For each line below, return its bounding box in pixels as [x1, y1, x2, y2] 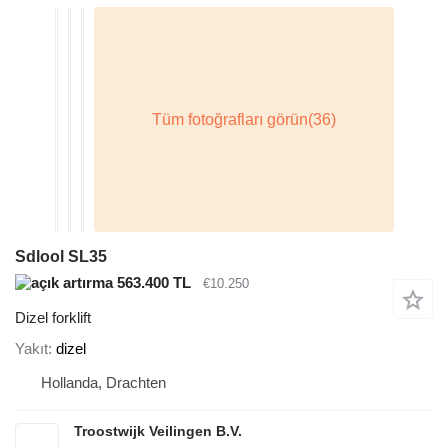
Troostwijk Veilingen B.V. [74, 423, 242, 440]
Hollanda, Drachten [41, 374, 166, 392]
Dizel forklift [15, 308, 91, 326]
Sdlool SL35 [15, 248, 107, 266]
